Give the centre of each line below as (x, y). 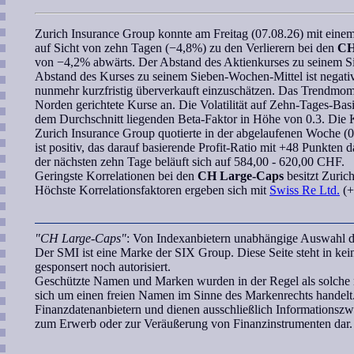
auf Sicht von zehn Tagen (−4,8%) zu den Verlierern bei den (186, 48)
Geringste (60, 176)
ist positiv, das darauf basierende (117, 147)
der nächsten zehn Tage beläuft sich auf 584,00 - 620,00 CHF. (190, 162)
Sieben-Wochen (230, 76)
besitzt (303, 176)
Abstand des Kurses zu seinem (113, 76)
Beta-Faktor (207, 119)
